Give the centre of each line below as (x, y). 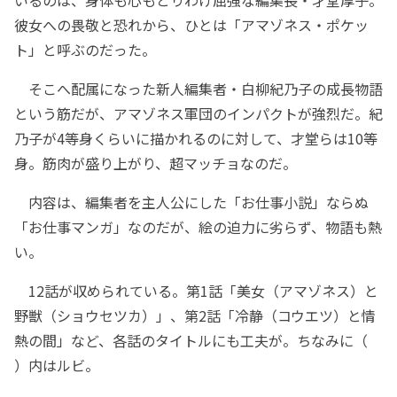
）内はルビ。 (57, 366)
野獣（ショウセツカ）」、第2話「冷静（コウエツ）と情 (195, 316)
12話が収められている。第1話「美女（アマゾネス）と (196, 291)
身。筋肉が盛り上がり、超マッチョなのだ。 (156, 163)
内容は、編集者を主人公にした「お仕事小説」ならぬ (191, 202)
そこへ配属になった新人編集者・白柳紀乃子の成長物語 (198, 89)
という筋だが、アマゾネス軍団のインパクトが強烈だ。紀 (198, 114)
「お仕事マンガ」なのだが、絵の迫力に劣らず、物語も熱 (198, 227)
